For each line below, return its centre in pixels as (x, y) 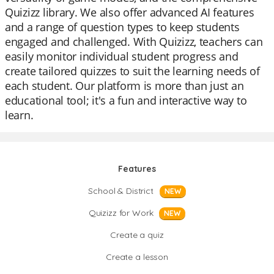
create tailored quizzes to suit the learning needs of (132, 71)
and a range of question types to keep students (122, 27)
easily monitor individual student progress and (122, 56)
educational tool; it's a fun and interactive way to (126, 100)
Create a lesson (137, 257)
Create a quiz (137, 235)
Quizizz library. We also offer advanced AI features (130, 12)
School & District (121, 191)
